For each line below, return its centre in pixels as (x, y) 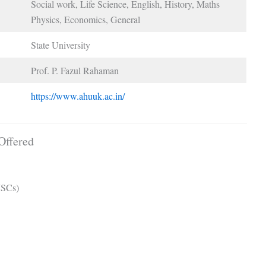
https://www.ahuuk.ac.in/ (78, 96)
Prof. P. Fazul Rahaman (75, 70)
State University (61, 45)
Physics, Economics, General (85, 19)
